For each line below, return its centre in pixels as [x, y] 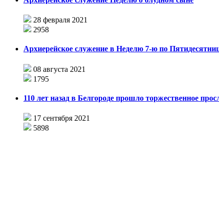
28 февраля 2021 [60, 20]
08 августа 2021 [59, 69]
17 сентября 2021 [62, 118]
